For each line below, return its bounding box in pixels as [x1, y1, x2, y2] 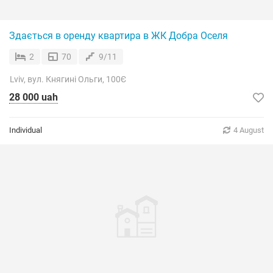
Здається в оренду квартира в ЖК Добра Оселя [9, 30, 228, 41]
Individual [9, 126, 42, 135]
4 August [233, 126, 264, 135]
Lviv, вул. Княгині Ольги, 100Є [10, 74, 126, 84]
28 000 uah [9, 91, 58, 103]
